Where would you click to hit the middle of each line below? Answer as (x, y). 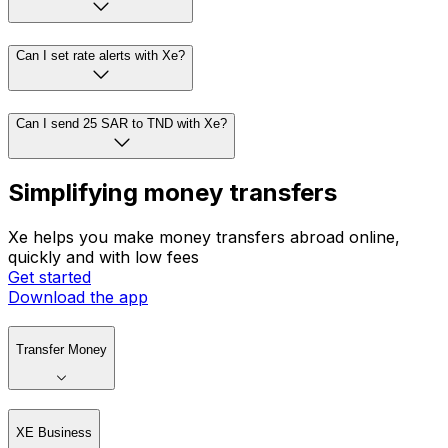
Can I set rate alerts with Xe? (100, 55)
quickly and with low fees (103, 257)
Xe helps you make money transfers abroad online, (204, 237)
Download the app (78, 297)
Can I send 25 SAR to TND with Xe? (121, 123)
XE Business (54, 433)
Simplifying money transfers (172, 193)
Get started (49, 277)
